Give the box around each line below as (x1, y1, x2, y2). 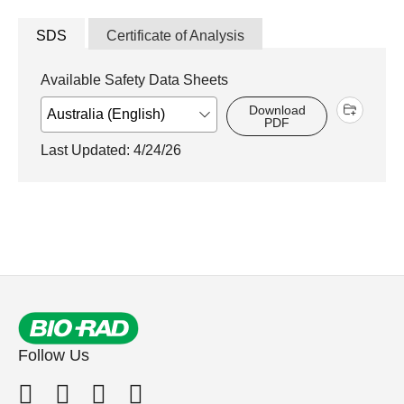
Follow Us (18, 345, 89, 364)
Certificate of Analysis (106, 27, 244, 43)
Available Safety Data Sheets (41, 71, 228, 87)
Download (248, 102, 306, 117)
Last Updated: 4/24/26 (41, 142, 181, 158)
